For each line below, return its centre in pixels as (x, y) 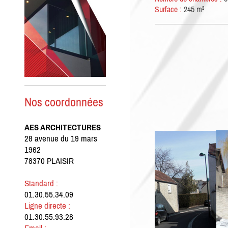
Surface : (168, 9)
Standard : (41, 183)
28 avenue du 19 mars (61, 139)
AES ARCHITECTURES (63, 127)
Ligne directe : (47, 206)
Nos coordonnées (64, 102)
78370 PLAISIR (49, 161)
